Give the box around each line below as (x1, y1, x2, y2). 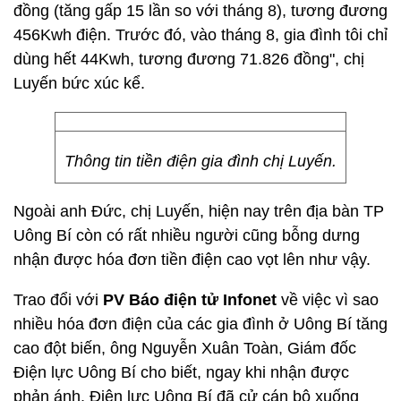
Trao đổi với (13, 291, 103, 309)
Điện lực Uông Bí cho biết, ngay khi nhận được (13, 363, 349, 381)
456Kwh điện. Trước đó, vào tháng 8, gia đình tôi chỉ (13, 26, 388, 44)
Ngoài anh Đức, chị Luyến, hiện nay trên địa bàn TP (13, 202, 384, 220)
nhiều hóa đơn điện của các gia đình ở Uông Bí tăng (13, 315, 388, 333)
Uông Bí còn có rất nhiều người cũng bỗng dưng (13, 226, 360, 244)
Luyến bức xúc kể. (13, 74, 145, 92)
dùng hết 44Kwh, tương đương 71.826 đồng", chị (13, 50, 364, 68)
